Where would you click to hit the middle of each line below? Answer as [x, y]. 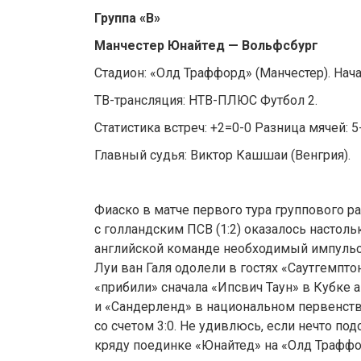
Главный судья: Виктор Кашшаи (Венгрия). [222, 156]
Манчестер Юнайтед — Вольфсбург [206, 46]
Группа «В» [127, 19]
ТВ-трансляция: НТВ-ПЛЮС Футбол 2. [206, 101]
